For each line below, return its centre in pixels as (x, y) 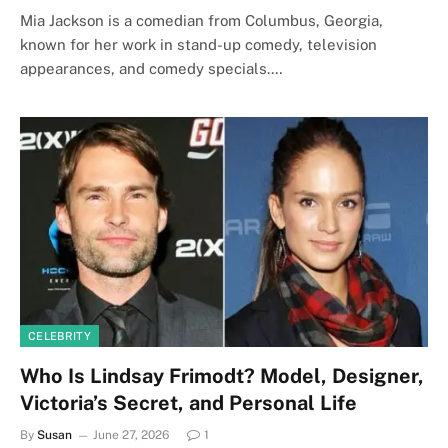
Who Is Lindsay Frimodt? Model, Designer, (222, 375)
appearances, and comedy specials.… (151, 68)
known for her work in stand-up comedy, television (198, 44)
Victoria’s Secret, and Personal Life (188, 402)
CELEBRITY (59, 335)
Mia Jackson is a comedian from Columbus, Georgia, (201, 20)
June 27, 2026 (131, 434)
